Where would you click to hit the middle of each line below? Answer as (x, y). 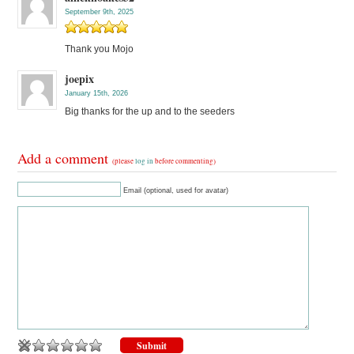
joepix (80, 79)
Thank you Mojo (100, 49)
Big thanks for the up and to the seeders (150, 112)
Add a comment (65, 158)
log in (145, 162)
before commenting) (185, 162)
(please (124, 162)
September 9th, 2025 (100, 12)
